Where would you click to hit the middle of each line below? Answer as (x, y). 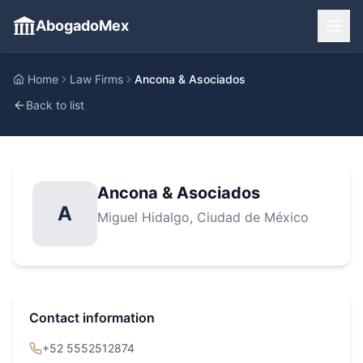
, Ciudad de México (249, 217)
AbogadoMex (82, 26)
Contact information (92, 318)
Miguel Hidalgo (143, 217)
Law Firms (96, 79)
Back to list (55, 105)
